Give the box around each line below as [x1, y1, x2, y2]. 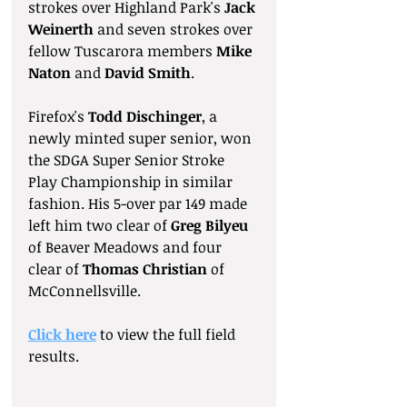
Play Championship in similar [28, 172, 236, 192]
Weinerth [28, 19, 97, 39]
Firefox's [28, 106, 88, 126]
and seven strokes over [97, 19, 256, 39]
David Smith [104, 63, 191, 83]
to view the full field [96, 324, 239, 344]
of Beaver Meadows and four [28, 237, 225, 257]
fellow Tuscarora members [28, 41, 216, 61]
